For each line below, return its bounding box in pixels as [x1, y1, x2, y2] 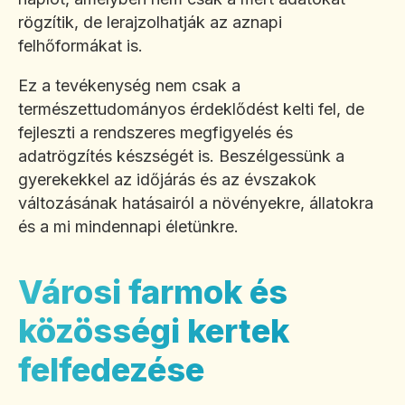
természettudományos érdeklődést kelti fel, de [18, 99, 364, 119]
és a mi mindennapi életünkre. [18, 217, 239, 237]
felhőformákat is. [18, 36, 143, 56]
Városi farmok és [18, 272, 287, 313]
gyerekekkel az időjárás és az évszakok [18, 170, 316, 190]
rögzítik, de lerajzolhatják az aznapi [18, 13, 282, 33]
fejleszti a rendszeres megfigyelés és [18, 123, 293, 143]
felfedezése [18, 350, 204, 391]
